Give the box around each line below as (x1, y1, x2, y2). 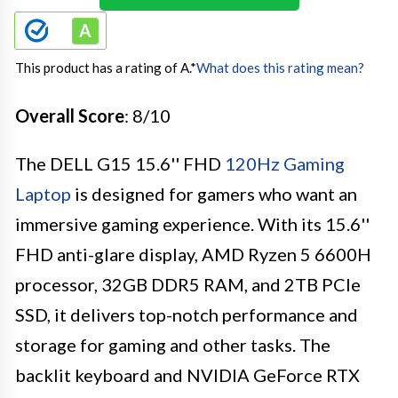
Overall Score (15, 104, 124, 126)
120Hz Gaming (225, 152, 345, 174)
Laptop (15, 182, 71, 204)
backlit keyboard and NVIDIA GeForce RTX (15, 363, 360, 386)
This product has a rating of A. (15, 59, 190, 76)
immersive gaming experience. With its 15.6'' (15, 212, 370, 235)
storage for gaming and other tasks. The (15, 333, 330, 355)
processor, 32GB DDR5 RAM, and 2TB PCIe (15, 273, 361, 295)
